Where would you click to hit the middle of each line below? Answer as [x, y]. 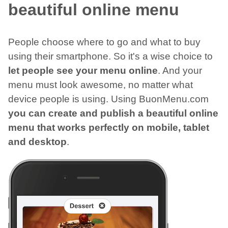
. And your [180, 71]
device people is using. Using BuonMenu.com [108, 99]
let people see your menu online [83, 71]
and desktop [37, 142]
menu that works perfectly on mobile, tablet [109, 128]
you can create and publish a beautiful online [113, 113]
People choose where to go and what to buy [104, 42]
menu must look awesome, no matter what [101, 85]
